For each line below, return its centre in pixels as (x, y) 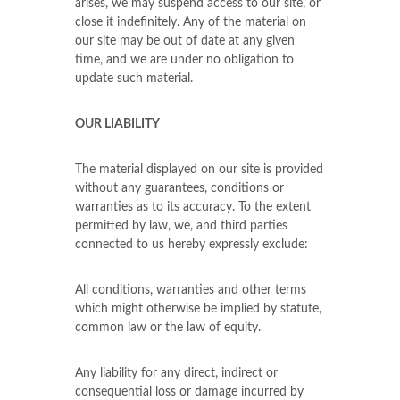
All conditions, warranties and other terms (191, 290)
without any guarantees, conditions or (179, 188)
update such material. (134, 79)
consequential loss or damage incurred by (189, 392)
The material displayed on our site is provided (199, 170)
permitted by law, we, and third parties (181, 226)
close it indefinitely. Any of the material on (191, 22)
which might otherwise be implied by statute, (198, 309)
